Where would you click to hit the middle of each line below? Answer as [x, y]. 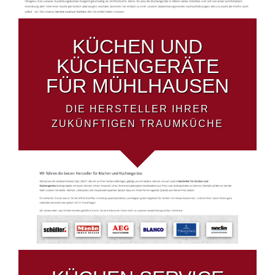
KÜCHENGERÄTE [137, 67]
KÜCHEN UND [137, 47]
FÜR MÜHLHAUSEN [137, 86]
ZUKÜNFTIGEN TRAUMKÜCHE [137, 124]
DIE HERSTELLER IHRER [137, 109]
